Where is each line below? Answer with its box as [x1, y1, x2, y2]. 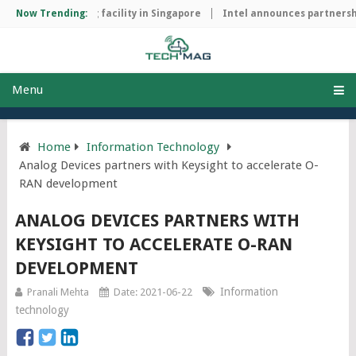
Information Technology [86, 139, 219, 154]
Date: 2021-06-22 [113, 285, 192, 298]
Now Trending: [16, 8, 87, 19]
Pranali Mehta [26, 285, 89, 298]
